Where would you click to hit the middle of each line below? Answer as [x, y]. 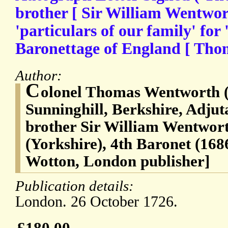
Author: [40, 76]
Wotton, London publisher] [118, 161]
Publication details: [76, 186]
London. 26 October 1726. [96, 202]
